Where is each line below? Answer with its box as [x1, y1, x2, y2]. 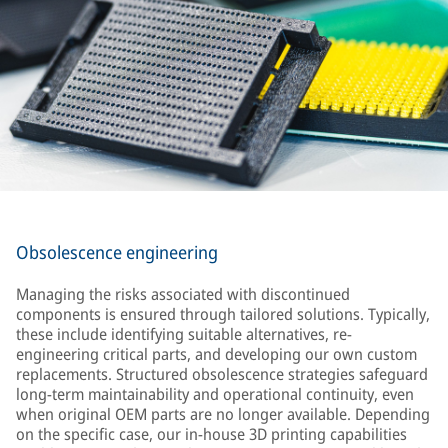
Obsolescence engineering [16, 240, 218, 264]
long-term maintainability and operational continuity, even [16, 383, 414, 405]
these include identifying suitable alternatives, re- [16, 323, 352, 345]
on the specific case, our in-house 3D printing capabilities [16, 423, 407, 445]
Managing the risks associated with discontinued [16, 283, 350, 305]
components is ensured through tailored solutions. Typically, [16, 303, 430, 325]
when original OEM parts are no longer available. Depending [16, 403, 430, 425]
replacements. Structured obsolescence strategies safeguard [16, 363, 428, 385]
